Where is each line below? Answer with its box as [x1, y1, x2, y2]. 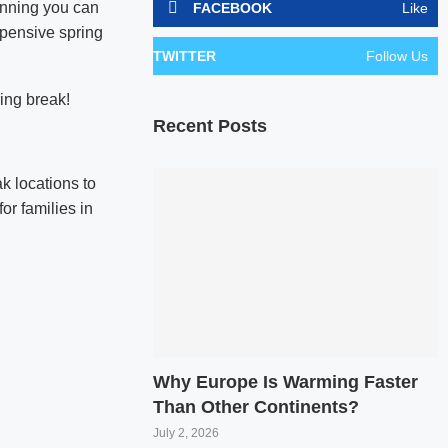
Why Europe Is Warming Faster [153, 371, 419, 392]
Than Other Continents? [153, 396, 360, 417]
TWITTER [153, 48, 217, 64]
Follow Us [365, 48, 428, 64]
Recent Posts [153, 116, 268, 136]
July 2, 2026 [153, 425, 220, 440]
